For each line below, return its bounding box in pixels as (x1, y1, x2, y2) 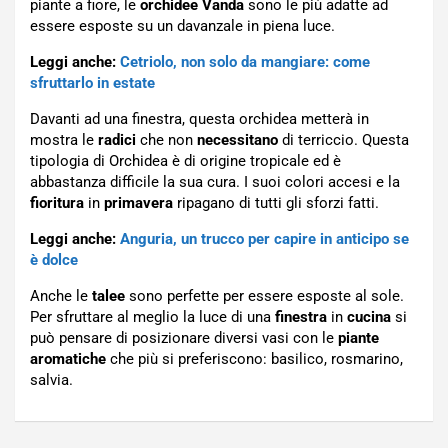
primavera (104, 194, 173, 213)
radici (98, 131, 136, 150)
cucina (347, 308, 391, 327)
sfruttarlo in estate (30, 74, 155, 93)
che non (136, 131, 197, 150)
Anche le (30, 287, 92, 306)
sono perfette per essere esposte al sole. (125, 287, 404, 306)
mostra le (30, 131, 98, 150)
